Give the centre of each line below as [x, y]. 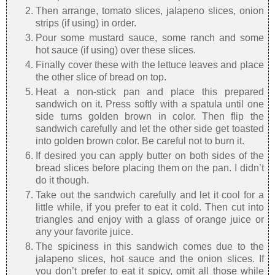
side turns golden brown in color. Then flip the [150, 117]
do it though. [63, 180]
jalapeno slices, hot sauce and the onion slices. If [150, 258]
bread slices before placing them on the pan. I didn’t [150, 168]
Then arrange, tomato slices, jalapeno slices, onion [150, 11]
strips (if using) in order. [87, 23]
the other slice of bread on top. [101, 77]
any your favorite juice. [85, 232]
